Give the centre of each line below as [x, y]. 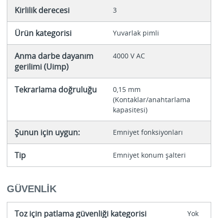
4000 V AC [129, 56]
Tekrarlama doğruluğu [55, 90]
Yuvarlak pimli [136, 33]
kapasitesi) [130, 110]
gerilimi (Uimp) [41, 67]
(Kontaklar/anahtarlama [151, 100]
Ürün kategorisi [43, 33]
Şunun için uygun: [47, 133]
